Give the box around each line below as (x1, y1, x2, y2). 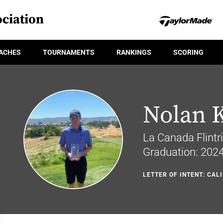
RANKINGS (116, 48, 151, 56)
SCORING (173, 48, 204, 56)
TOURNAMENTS (43, 48, 95, 56)
